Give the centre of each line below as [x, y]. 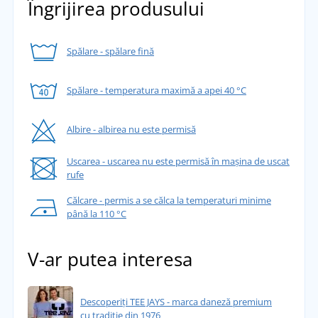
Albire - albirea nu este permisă [131, 129]
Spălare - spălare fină [110, 51]
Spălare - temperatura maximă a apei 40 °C [156, 90]
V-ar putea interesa [110, 259]
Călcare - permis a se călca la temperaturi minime [169, 201]
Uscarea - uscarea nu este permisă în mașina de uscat [178, 161]
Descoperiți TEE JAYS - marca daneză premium [176, 301]
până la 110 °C [96, 214]
